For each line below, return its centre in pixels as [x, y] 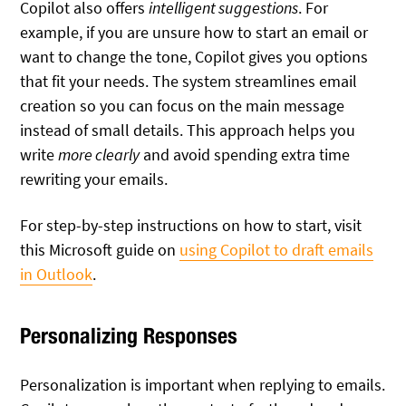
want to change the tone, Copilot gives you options [194, 57]
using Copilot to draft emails [277, 249]
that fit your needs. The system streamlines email [189, 82]
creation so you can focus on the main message [183, 106]
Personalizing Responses [129, 335]
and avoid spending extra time [245, 155]
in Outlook [57, 274]
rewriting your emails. [94, 179]
